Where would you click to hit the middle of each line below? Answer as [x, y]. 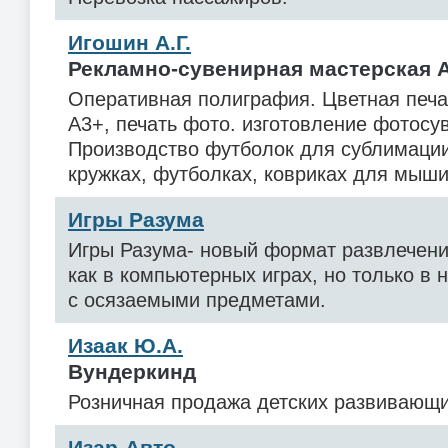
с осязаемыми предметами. [197, 299]
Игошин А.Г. [129, 42]
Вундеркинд [132, 371]
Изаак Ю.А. [125, 345]
